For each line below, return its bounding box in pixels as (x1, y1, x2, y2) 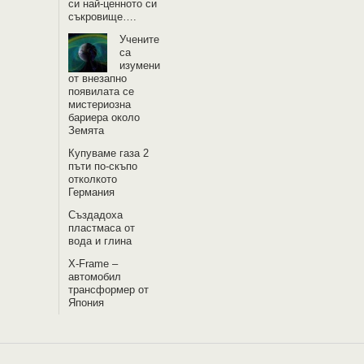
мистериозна (68, 98, 132, 110)
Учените (119, 33, 160, 45)
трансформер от (68, 284, 149, 296)
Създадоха (68, 209, 123, 221)
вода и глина (68, 235, 132, 247)
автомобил (68, 271, 122, 283)
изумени (119, 59, 161, 71)
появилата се (68, 85, 135, 97)
